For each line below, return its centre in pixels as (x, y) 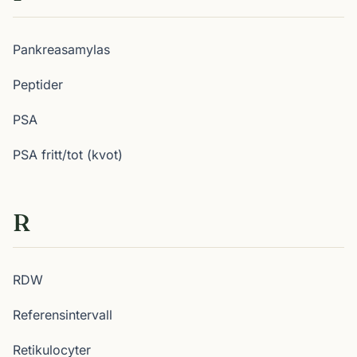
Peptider (38, 84)
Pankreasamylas (61, 49)
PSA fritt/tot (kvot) (68, 155)
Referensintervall (63, 315)
